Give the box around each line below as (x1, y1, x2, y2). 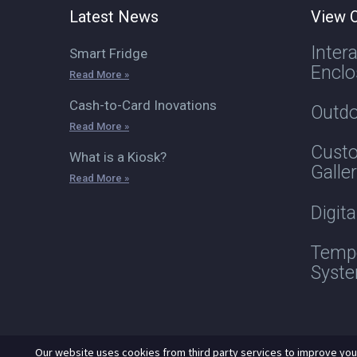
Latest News (69, 6, 159, 26)
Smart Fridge (69, 45, 147, 61)
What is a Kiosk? (69, 148, 167, 165)
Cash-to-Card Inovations (69, 96, 217, 113)
